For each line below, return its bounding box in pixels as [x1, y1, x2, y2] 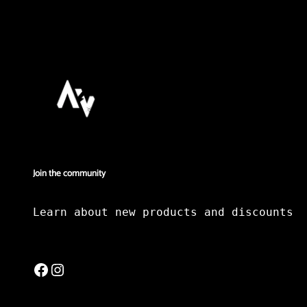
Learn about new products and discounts [33, 206, 293, 219]
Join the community [33, 165, 106, 181]
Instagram [49, 259, 58, 279]
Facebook [32, 259, 42, 279]
